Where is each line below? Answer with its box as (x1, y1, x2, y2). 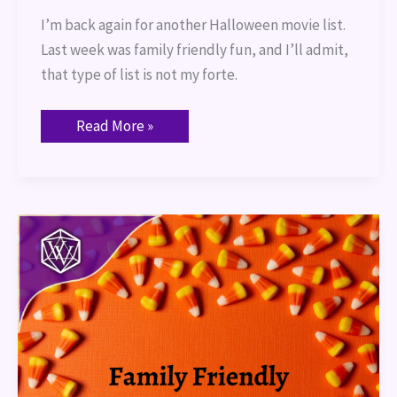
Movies (74, 256, 120, 276)
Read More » (75, 115, 153, 136)
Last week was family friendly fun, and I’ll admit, (40, 40, 348, 60)
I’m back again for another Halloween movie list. (40, 15, 346, 35)
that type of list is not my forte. (40, 65, 237, 85)
